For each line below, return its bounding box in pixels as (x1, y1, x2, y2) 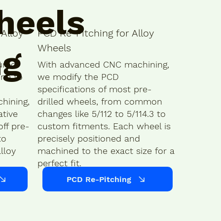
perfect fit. (37, 157, 82, 168)
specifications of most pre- (37, 83, 152, 94)
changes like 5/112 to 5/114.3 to (37, 108, 166, 119)
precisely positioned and (37, 133, 141, 144)
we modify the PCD (37, 71, 119, 82)
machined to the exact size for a (37, 145, 175, 156)
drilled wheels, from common (37, 96, 163, 107)
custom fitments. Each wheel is (37, 120, 171, 131)
